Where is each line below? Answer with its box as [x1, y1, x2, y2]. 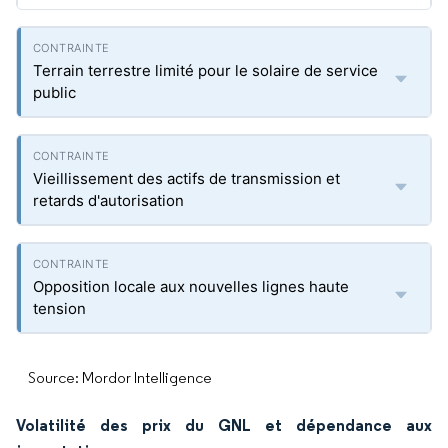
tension [33, 299, 86, 318]
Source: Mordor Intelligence [28, 368, 212, 387]
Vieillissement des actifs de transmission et [33, 169, 340, 188]
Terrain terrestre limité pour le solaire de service [33, 61, 378, 80]
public [33, 83, 76, 102]
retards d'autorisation [33, 191, 184, 210]
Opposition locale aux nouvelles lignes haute [33, 277, 349, 296]
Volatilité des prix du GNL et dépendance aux [16, 415, 432, 435]
